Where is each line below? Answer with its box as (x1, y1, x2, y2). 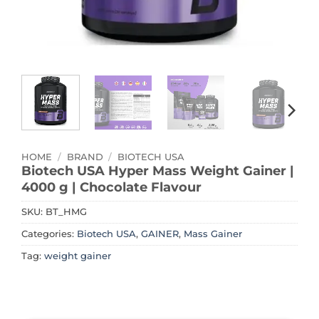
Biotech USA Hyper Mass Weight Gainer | (21, 162, 294, 178)
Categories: (21, 229, 77, 240)
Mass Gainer (184, 229, 242, 240)
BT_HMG (46, 206, 87, 218)
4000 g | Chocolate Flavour (21, 179, 202, 194)
